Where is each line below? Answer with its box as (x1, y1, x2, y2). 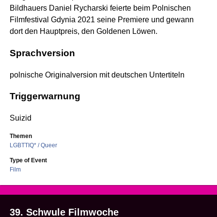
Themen (10, 133, 32, 140)
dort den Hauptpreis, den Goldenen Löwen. (10, 27, 157, 36)
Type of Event (10, 157, 47, 164)
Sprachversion (10, 47, 75, 58)
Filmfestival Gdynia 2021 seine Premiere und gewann (10, 15, 194, 24)
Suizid (10, 114, 31, 123)
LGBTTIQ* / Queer (10, 142, 57, 149)
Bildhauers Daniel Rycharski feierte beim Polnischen (10, 4, 191, 13)
